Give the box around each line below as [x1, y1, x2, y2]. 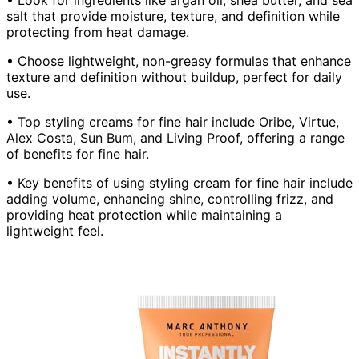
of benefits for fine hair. [6, 145, 149, 162]
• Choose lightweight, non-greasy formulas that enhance [6, 52, 351, 69]
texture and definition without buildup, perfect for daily [6, 68, 342, 85]
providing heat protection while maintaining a [6, 206, 282, 223]
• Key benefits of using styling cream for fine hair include [6, 174, 353, 191]
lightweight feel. [6, 222, 103, 239]
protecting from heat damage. [6, 23, 189, 40]
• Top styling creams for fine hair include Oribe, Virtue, [6, 113, 339, 130]
